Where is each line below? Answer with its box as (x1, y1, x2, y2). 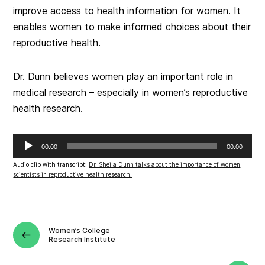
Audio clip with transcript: (13, 161, 89, 169)
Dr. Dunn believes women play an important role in (13, 70, 234, 83)
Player (12, 149, 40, 161)
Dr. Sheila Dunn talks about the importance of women (89, 161, 241, 169)
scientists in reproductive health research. (13, 171, 132, 179)
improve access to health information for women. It (13, 5, 241, 17)
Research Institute (49, 235, 116, 244)
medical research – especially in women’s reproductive (13, 86, 248, 99)
